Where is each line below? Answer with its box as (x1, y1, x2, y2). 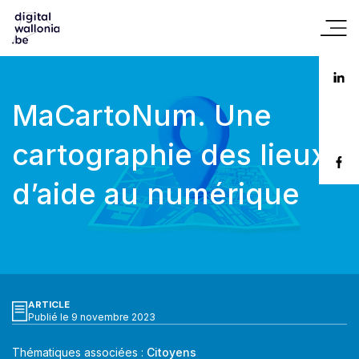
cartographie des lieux (12, 137, 327, 172)
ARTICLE (28, 298, 70, 311)
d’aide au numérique (12, 176, 300, 212)
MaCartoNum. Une (12, 98, 272, 133)
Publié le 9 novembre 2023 (28, 311, 155, 323)
